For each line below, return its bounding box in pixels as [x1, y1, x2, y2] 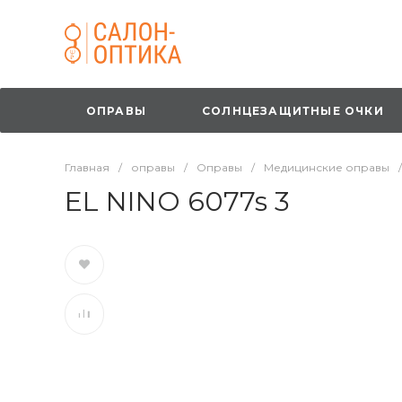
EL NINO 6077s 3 [65, 185, 290, 218]
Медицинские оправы [264, 161, 389, 174]
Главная [65, 161, 109, 174]
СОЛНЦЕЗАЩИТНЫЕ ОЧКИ [202, 103, 384, 118]
